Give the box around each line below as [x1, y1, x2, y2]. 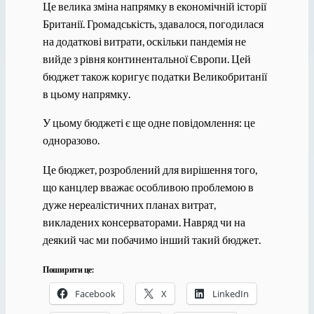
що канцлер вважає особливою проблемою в [42, 179, 254, 193]
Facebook [74, 287, 116, 300]
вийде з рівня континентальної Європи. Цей [42, 52, 251, 66]
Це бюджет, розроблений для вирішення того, [42, 162, 257, 176]
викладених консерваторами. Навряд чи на [42, 214, 245, 228]
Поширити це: [42, 264, 94, 275]
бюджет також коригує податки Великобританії [42, 69, 267, 83]
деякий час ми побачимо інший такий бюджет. [42, 232, 261, 246]
